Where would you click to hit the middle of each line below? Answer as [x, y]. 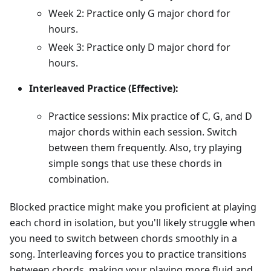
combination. [79, 179]
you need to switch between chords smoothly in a [123, 239]
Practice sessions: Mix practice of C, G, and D [150, 116]
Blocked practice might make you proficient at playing [133, 207]
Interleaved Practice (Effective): [104, 89]
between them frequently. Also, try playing [145, 148]
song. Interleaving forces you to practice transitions [128, 254]
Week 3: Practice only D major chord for [139, 47]
